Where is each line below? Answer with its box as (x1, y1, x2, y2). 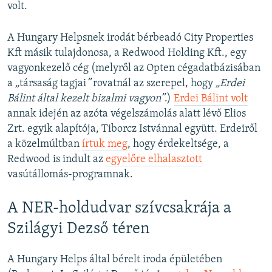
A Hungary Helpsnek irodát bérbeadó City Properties (7, 32, 253, 44)
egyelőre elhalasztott (106, 153, 202, 165)
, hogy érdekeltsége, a (127, 138, 229, 150)
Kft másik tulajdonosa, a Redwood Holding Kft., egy (7, 47, 246, 59)
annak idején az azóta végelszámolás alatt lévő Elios (7, 107, 246, 120)
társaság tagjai (19, 77, 86, 89)
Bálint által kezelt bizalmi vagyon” (7, 92, 165, 104)
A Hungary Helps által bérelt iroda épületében (7, 253, 222, 265)
